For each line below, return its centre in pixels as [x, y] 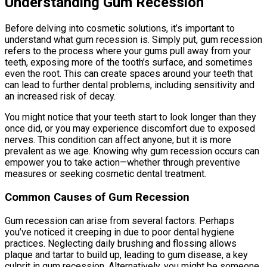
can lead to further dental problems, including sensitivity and [130, 85]
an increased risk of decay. [60, 97]
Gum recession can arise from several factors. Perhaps [119, 221]
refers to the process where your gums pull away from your [128, 51]
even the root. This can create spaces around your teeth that [129, 74]
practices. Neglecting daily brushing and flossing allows [121, 243]
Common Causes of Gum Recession [97, 198]
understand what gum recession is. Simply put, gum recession [133, 40]
